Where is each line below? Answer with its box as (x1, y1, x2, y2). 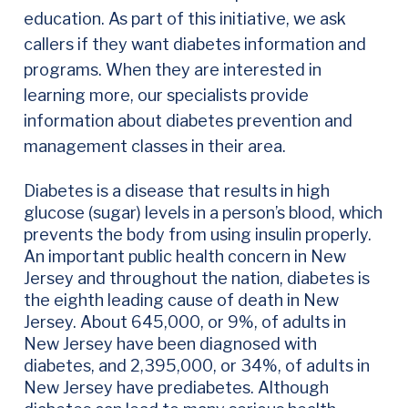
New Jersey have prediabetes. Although (23, 377, 329, 397)
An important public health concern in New (23, 246, 346, 266)
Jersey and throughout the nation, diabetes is (23, 268, 370, 288)
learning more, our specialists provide (23, 86, 309, 106)
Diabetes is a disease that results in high (23, 180, 330, 200)
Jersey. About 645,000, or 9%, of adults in (23, 311, 346, 331)
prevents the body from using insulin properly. (23, 224, 372, 244)
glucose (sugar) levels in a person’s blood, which (23, 202, 382, 222)
